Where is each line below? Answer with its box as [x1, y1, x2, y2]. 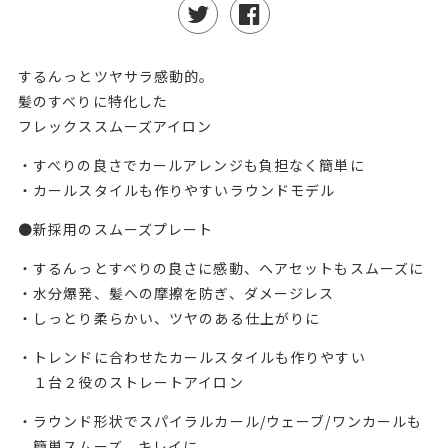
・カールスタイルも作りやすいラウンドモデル [17, 180, 336, 201]
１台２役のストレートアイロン [17, 372, 244, 393]
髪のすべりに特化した [17, 91, 169, 112]
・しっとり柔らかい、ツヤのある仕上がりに [17, 308, 321, 329]
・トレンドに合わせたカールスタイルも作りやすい [17, 347, 366, 368]
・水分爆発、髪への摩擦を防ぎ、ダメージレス [17, 283, 335, 304]
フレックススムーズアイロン [17, 116, 213, 137]
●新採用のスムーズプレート [17, 219, 214, 240]
